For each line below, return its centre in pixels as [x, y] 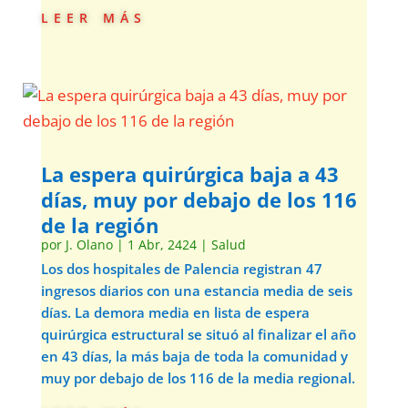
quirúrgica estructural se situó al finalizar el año [198, 334]
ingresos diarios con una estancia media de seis [196, 291]
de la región [99, 225]
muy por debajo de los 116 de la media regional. [198, 378]
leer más [93, 16]
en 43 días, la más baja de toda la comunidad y [194, 356]
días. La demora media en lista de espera [175, 312]
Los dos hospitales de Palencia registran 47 [181, 269]
